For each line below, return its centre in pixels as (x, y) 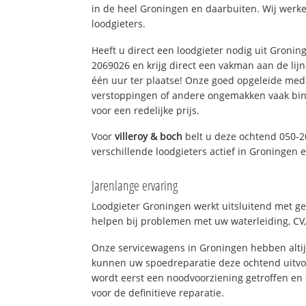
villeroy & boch (149, 137)
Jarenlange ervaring (135, 186)
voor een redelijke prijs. (146, 110)
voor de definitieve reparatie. (158, 292)
